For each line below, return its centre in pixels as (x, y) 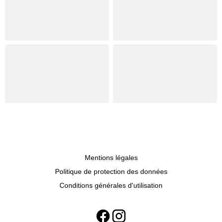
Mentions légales (111, 157)
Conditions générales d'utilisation (111, 185)
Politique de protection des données (111, 171)
